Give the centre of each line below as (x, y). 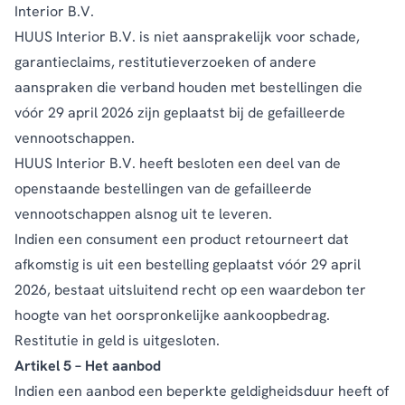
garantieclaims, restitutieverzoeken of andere (165, 61)
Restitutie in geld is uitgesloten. (117, 340)
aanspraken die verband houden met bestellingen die (188, 87)
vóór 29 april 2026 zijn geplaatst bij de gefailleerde (180, 112)
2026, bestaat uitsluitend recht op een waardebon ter (190, 289)
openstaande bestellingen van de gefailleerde (163, 188)
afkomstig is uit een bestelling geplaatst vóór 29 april (188, 264)
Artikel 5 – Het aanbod (88, 365)
